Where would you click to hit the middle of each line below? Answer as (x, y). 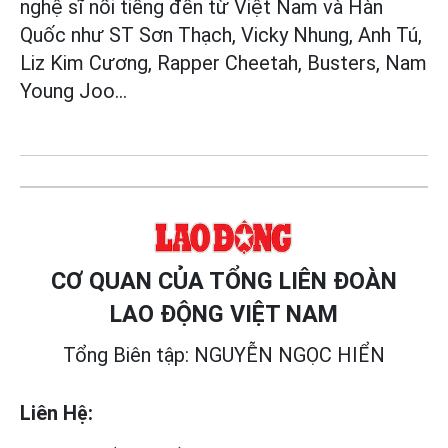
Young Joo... (73, 91)
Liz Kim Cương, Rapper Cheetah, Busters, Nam (223, 63)
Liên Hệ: (56, 413)
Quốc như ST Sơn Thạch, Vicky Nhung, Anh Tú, (221, 35)
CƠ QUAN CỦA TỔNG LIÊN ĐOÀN (224, 281)
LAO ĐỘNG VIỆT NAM (224, 314)
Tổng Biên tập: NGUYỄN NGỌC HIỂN (224, 355)
